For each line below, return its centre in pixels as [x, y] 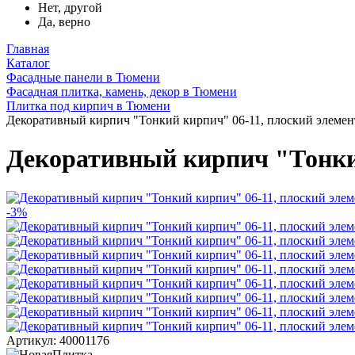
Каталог [28, 63]
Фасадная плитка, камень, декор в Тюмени [122, 92]
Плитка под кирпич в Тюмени [88, 106]
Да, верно [64, 22]
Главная [28, 49]
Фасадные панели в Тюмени [83, 77]
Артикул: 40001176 [58, 340]
